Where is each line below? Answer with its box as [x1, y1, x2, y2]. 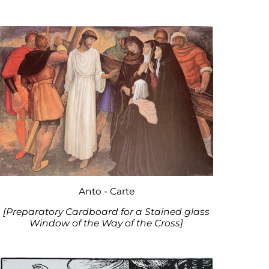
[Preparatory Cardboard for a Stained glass [3, 206, 210, 218]
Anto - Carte [78, 185, 134, 197]
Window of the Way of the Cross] [29, 217, 184, 229]
